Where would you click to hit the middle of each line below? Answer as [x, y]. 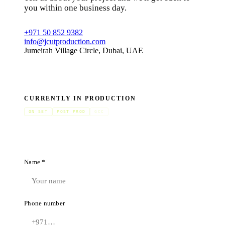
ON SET [38, 111]
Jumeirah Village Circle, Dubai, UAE [84, 50]
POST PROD [71, 111]
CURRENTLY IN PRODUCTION [80, 98]
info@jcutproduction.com [65, 41]
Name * [35, 162]
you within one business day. [75, 8]
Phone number [45, 203]
